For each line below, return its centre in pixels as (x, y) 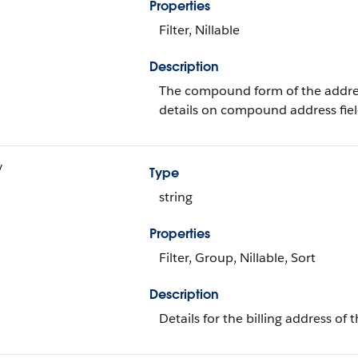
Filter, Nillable (199, 30)
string (176, 197)
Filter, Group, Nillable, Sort (237, 258)
